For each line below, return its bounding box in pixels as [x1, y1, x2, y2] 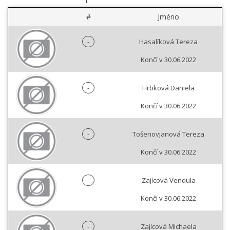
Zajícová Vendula [141, 176, 196, 185]
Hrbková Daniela [142, 83, 195, 93]
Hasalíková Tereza [139, 37, 198, 47]
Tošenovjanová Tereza [132, 129, 204, 139]
